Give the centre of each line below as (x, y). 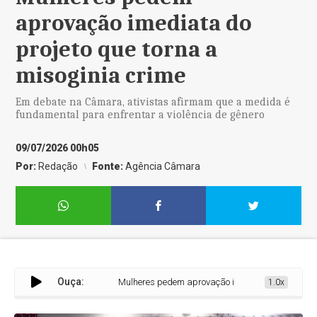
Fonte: (109, 166)
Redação (58, 166)
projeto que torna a (117, 49)
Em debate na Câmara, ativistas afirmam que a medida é (153, 102)
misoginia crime (101, 75)
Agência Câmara (163, 166)
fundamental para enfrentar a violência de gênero (140, 115)
